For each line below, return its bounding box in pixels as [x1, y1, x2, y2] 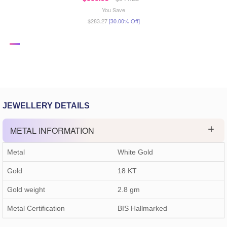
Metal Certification [7, 204, 65, 213]
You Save [102, 6, 125, 14]
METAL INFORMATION [10, 125, 94, 137]
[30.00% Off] [108, 17, 140, 25]
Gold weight [7, 185, 45, 194]
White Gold [118, 148, 153, 157]
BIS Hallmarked [118, 204, 167, 213]
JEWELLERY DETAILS [3, 101, 90, 110]
